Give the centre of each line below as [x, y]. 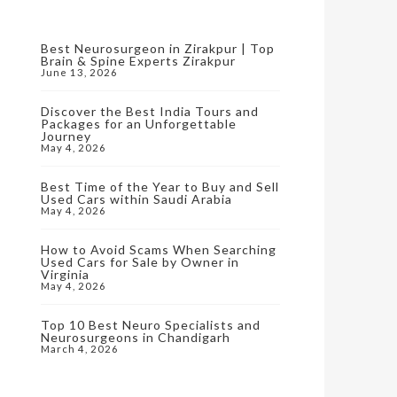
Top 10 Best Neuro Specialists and [151, 325]
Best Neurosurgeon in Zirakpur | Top [158, 48]
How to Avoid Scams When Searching [159, 249]
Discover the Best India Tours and [150, 111]
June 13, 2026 [79, 72]
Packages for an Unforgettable [139, 124]
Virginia [65, 274]
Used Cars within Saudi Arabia [136, 199]
